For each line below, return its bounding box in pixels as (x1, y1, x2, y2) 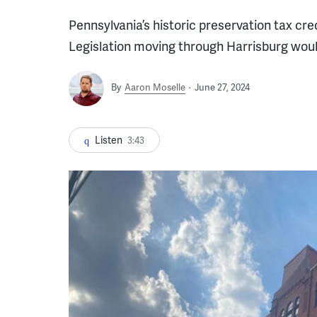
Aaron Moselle (125, 80, 185, 93)
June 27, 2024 (195, 80, 250, 93)
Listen (95, 132, 122, 146)
